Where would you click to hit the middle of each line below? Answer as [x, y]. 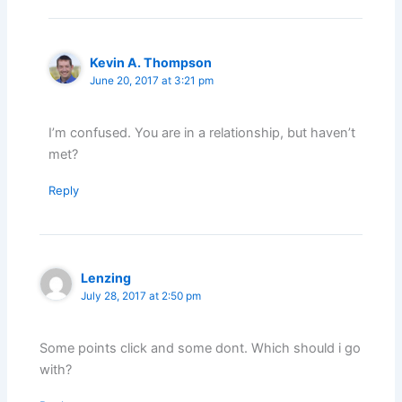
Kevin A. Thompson [151, 62]
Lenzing [106, 278]
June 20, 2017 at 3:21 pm [152, 80]
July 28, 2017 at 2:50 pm [141, 297]
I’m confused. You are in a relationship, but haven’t [202, 133]
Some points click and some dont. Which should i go [201, 349]
